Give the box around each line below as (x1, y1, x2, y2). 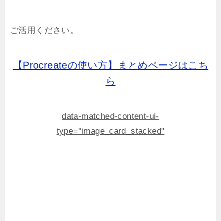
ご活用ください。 (10, 26, 79, 36)
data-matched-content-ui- (62, 111, 159, 121)
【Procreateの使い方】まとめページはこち (12, 60, 209, 71)
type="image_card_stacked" (56, 126, 165, 136)
